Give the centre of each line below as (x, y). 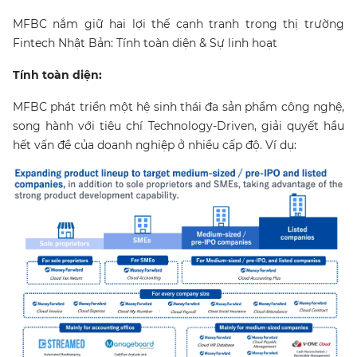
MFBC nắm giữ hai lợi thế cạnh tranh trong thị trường (178, 24)
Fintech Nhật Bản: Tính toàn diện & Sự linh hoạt (145, 43)
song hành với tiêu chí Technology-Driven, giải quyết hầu (178, 126)
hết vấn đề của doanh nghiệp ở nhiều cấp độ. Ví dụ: (155, 145)
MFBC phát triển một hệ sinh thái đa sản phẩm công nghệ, (178, 107)
